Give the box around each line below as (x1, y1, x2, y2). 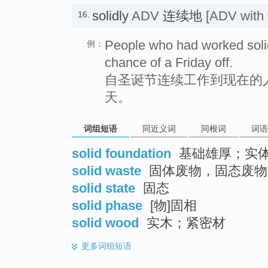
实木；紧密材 (143, 215, 226, 231)
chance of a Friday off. (105, 54, 233, 70)
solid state (72, 181, 135, 196)
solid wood (72, 215, 139, 231)
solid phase (72, 198, 142, 214)
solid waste (72, 163, 141, 179)
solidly (92, 8, 132, 23)
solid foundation (72, 146, 171, 162)
